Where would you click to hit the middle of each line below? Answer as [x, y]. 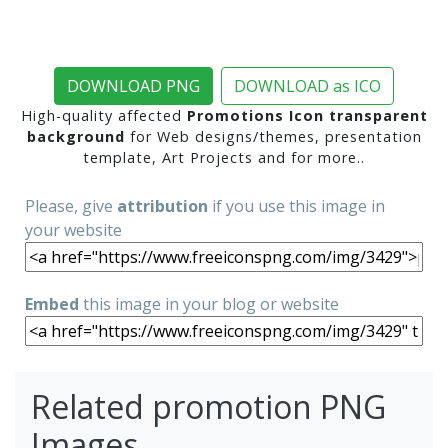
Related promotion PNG [208, 407]
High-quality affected [103, 116]
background [75, 137]
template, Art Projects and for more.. [224, 158]
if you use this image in [296, 206]
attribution [162, 206]
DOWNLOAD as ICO [307, 86]
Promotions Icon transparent [307, 116]
